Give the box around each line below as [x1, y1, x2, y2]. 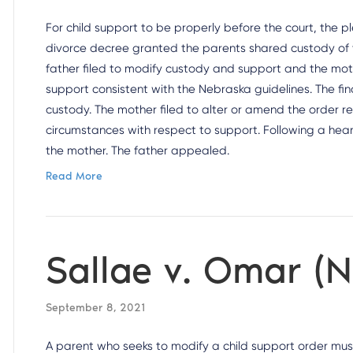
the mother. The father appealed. [46, 143, 230, 158]
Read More [46, 169, 103, 183]
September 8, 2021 [46, 301, 146, 314]
